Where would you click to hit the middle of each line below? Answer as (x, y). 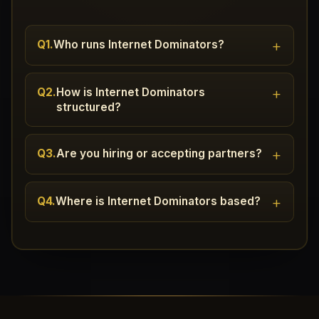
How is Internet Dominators (131, 92)
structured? (89, 107)
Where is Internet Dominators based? (158, 201)
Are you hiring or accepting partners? (159, 153)
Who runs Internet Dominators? (139, 44)
